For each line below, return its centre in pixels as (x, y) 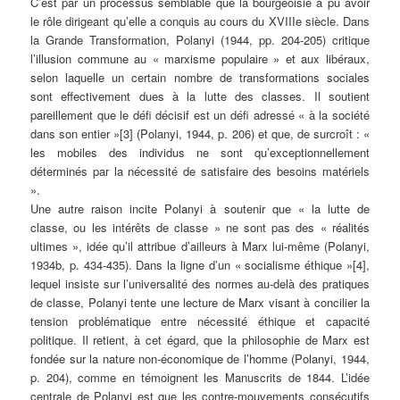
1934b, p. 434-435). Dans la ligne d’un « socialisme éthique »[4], (200, 265)
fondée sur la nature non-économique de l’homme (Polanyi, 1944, (200, 359)
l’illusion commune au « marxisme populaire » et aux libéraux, (200, 59)
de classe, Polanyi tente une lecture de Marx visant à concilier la (200, 303)
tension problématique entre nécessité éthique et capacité (200, 321)
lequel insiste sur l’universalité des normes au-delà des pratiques (200, 284)
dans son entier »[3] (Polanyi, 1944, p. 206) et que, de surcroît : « (200, 134)
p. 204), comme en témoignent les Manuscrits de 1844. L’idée (200, 378)
